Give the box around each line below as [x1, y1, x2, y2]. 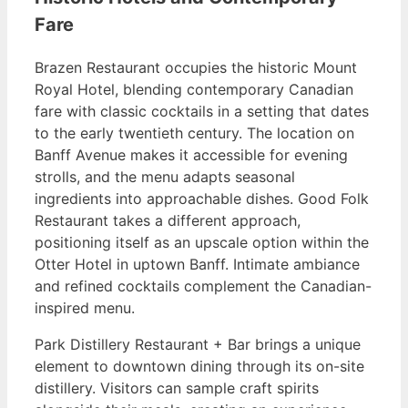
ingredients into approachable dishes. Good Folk [35, 189, 369, 208]
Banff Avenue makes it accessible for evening [35, 145, 348, 164]
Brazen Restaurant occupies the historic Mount [35, 57, 357, 76]
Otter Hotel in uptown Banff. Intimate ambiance [35, 254, 360, 273]
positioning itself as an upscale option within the [35, 232, 369, 251]
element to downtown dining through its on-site [35, 356, 364, 375]
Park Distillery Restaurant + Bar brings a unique [35, 334, 361, 353]
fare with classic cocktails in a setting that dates [35, 101, 369, 120]
